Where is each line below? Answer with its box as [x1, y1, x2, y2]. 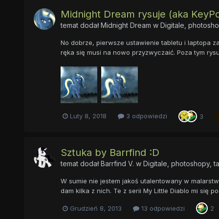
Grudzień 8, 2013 [69, 204, 122, 212]
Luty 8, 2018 [69, 112, 107, 120]
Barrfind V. [100, 159, 134, 168]
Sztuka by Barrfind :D [60, 146, 159, 158]
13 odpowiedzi [139, 204, 185, 212]
